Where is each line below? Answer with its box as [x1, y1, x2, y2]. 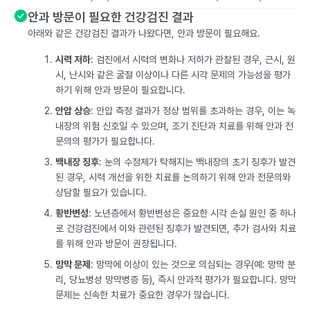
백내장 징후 [55, 156, 99, 167]
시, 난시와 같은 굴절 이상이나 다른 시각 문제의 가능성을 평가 [55, 69, 291, 80]
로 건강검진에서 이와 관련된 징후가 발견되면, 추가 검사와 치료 [55, 223, 296, 234]
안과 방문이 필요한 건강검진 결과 [28, 10, 194, 24]
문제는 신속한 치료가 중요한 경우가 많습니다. [55, 289, 230, 300]
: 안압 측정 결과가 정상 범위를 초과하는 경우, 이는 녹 [91, 105, 295, 116]
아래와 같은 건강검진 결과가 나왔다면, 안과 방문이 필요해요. [28, 28, 260, 39]
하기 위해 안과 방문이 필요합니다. [55, 84, 185, 95]
